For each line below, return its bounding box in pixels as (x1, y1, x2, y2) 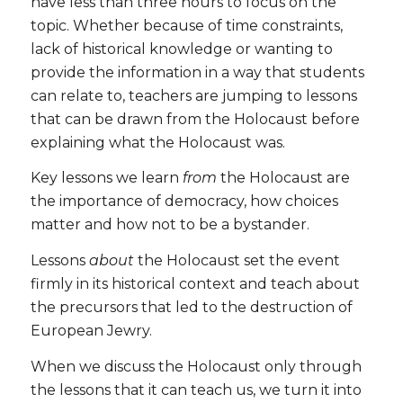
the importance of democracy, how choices (30, 193, 338, 210)
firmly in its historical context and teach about (30, 275, 360, 293)
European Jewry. (30, 322, 152, 340)
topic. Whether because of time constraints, (30, 16, 343, 34)
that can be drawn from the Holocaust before (30, 110, 360, 128)
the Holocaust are (216, 169, 350, 187)
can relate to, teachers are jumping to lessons (30, 86, 357, 104)
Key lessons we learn (30, 169, 183, 187)
